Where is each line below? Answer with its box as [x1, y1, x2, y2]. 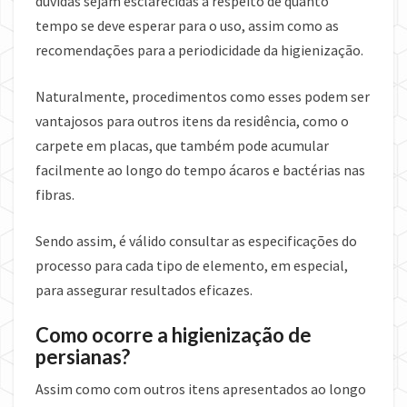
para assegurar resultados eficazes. [35, 280, 253, 299]
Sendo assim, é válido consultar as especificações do [35, 231, 357, 250]
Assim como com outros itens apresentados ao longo [35, 379, 366, 398]
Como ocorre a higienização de [35, 322, 312, 347]
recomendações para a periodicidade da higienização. [35, 40, 363, 59]
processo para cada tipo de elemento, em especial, [35, 255, 348, 274]
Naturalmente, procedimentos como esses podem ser [35, 86, 370, 105]
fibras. [35, 184, 74, 203]
